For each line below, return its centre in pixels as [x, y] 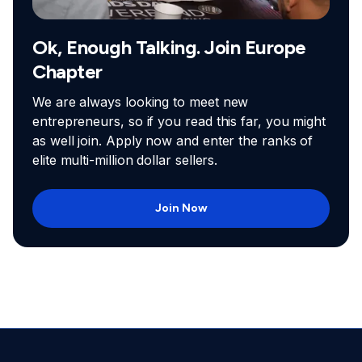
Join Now [181, 208]
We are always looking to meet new [141, 102]
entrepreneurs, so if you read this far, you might [179, 122]
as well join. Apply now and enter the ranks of [173, 141]
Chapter [67, 72]
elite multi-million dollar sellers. [125, 160]
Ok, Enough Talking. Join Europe [169, 48]
